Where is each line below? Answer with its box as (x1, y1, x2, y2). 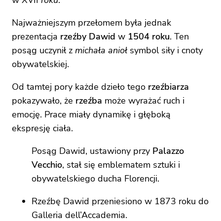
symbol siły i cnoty (127, 44, 203, 56)
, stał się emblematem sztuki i (62, 159, 180, 171)
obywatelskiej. (12, 58, 69, 70)
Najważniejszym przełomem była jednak (12, 17, 171, 29)
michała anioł (75, 44, 127, 56)
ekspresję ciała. (12, 122, 73, 134)
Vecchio (32, 159, 62, 171)
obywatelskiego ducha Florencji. (32, 173, 159, 184)
